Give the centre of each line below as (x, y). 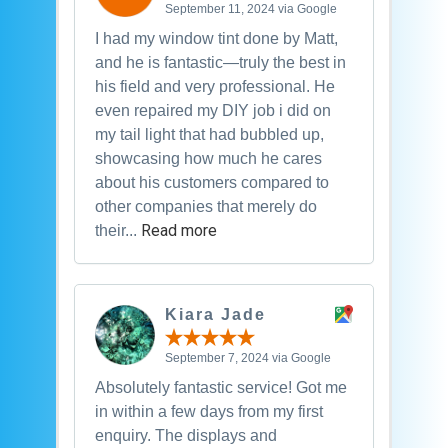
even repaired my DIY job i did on (212, 111)
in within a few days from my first (208, 411)
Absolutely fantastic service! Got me (220, 387)
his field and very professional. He (214, 87)
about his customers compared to (211, 183)
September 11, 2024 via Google (250, 9)
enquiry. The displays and (185, 435)
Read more (178, 231)
